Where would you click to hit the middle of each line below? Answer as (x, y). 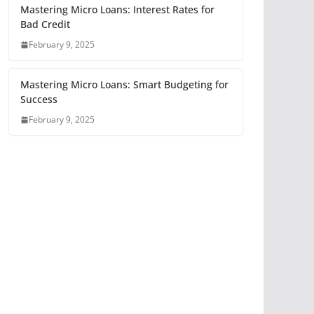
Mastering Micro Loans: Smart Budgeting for (124, 84)
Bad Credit (45, 24)
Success (39, 99)
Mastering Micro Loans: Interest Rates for (117, 9)
